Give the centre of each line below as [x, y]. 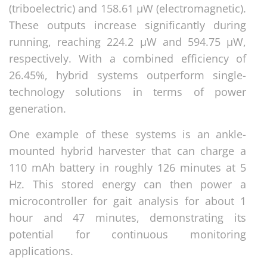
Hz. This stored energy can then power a [128, 184]
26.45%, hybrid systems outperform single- [128, 75]
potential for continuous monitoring [128, 234]
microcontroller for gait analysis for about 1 [128, 201]
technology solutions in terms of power [128, 91]
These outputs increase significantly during [128, 25]
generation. [38, 108]
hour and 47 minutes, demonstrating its [128, 217]
